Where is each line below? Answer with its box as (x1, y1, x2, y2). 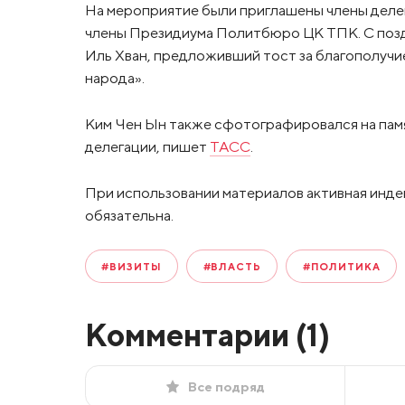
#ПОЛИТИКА (302, 260, 381, 273)
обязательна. (84, 205, 174, 224)
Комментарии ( (84, 316, 306, 354)
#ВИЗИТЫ (101, 260, 162, 273)
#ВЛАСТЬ (202, 260, 261, 273)
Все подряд (187, 378, 265, 394)
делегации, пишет (84, 137, 210, 155)
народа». (84, 69, 145, 88)
